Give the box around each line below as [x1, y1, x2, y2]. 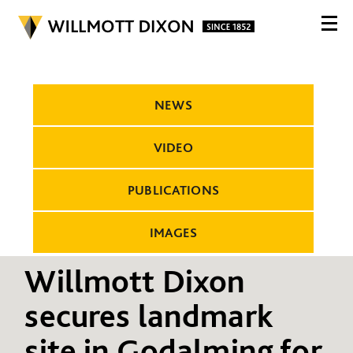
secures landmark [24, 295, 273, 335]
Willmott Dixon [24, 260, 246, 300]
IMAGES [149, 225, 198, 240]
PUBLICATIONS [128, 182, 219, 198]
